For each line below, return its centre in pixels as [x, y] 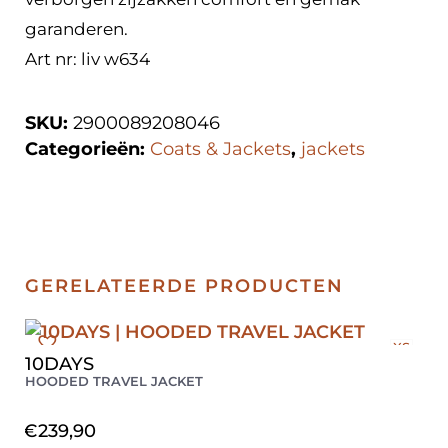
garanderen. [76, 29]
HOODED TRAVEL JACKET [114, 381]
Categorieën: [87, 149]
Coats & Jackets [220, 149]
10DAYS [59, 364]
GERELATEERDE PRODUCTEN [184, 286]
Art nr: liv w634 [87, 59]
